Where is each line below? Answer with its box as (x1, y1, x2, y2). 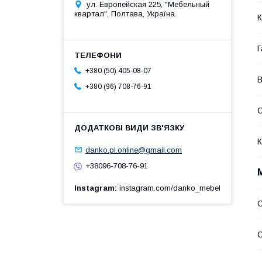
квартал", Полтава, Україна (74, 9, 175, 18)
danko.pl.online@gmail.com (85, 145, 182, 154)
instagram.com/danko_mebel (119, 183, 220, 192)
